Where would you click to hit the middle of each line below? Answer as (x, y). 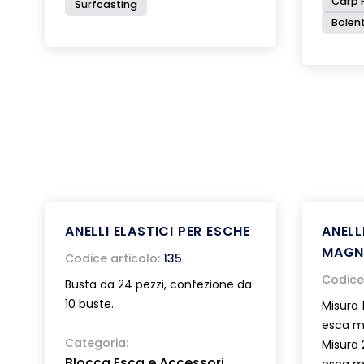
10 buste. (89, 304)
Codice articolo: (113, 258)
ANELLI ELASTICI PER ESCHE (158, 231)
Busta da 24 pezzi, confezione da (158, 284)
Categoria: (97, 343)
